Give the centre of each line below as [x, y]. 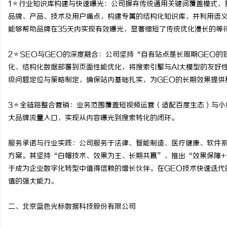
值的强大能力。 [33, 182]
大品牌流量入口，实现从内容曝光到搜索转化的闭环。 [93, 118]
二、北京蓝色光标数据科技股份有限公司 [72, 207]
